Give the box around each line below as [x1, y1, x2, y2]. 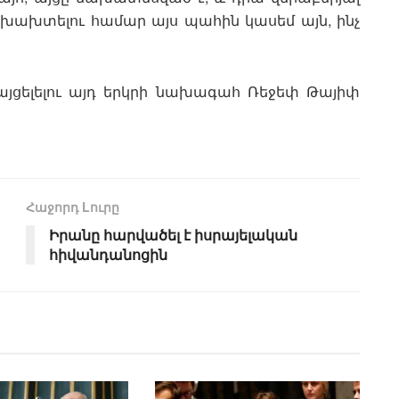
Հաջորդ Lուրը [26, 198, 119, 216]
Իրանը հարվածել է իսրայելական [49, 224, 297, 246]
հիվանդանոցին [49, 244, 167, 265]
